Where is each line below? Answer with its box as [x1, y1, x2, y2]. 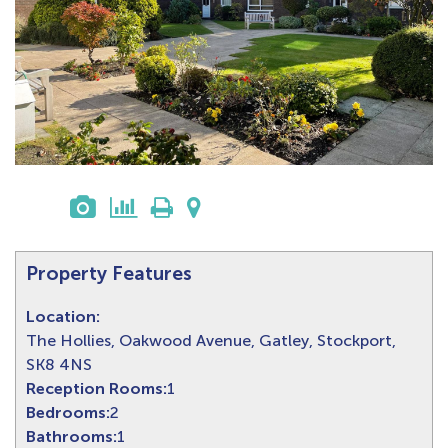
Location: [26, 306, 100, 326]
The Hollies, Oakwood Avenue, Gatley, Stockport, [26, 330, 396, 350]
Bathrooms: [26, 426, 117, 446]
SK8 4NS [26, 354, 92, 374]
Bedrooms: [26, 402, 110, 422]
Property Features [26, 261, 192, 285]
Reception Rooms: [26, 378, 167, 398]
